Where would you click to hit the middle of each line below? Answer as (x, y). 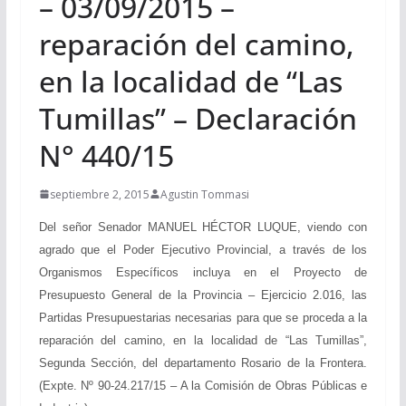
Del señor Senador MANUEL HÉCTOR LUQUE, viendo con (203, 227)
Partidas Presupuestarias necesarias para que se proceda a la (203, 317)
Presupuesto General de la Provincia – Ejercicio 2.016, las (203, 295)
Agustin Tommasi (204, 194)
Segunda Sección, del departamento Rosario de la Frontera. (203, 362)
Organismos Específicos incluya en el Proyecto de (203, 272)
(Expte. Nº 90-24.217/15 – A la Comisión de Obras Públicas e (203, 385)
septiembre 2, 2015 (99, 194)
